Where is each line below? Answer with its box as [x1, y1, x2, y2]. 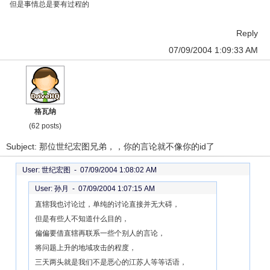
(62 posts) [29, 122, 61, 130]
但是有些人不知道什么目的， [35, 215, 129, 223]
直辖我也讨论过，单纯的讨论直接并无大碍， [35, 200, 180, 209]
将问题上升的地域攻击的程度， [35, 243, 136, 252]
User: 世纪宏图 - [22, 166, 80, 174]
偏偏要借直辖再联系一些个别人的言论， [35, 229, 165, 237]
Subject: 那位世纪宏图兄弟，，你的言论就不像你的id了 [6, 142, 215, 151]
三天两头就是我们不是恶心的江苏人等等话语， [35, 258, 187, 266]
